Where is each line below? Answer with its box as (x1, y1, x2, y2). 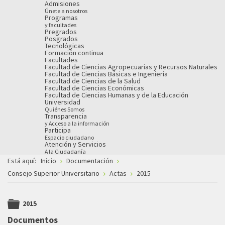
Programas (45, 13, 78, 22)
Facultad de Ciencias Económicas (45, 83, 144, 92)
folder (13, 209, 42, 221)
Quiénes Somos (45, 105, 84, 113)
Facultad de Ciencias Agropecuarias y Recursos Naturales (45, 62, 217, 71)
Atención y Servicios (45, 139, 106, 149)
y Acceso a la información (45, 119, 109, 127)
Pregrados (45, 27, 77, 36)
